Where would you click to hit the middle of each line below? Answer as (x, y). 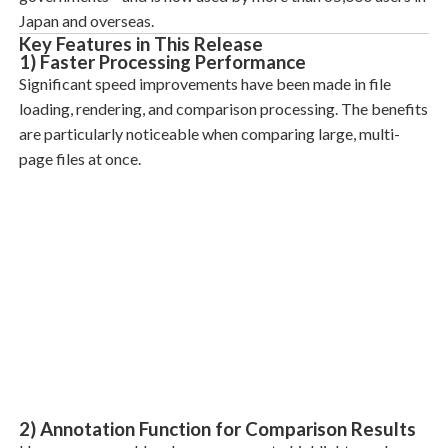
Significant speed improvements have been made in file (204, 83)
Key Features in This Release (140, 44)
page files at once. (79, 158)
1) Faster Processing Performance (162, 62)
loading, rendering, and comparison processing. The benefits (223, 108)
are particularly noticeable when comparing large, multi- (209, 133)
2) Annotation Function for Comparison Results (217, 428)
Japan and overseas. (86, 20)
